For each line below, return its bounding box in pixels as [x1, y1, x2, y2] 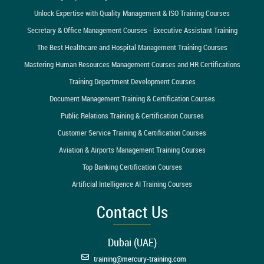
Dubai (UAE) [107, 235, 157, 249]
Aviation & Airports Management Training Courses [58, 144, 206, 155]
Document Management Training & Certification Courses [49, 93, 215, 104]
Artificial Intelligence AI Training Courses [72, 178, 192, 189]
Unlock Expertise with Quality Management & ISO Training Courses [34, 7, 230, 18]
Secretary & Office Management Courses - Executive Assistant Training [27, 24, 237, 35]
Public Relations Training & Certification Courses [60, 110, 204, 121]
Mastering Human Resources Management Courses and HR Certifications [24, 58, 240, 70]
